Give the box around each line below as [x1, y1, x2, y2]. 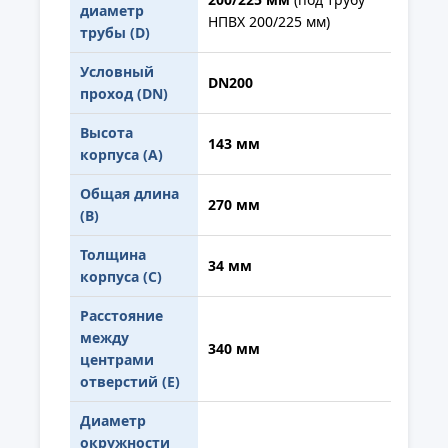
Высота [80, 122, 133, 142]
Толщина [80, 244, 146, 264]
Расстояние [80, 305, 163, 325]
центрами [80, 349, 154, 369]
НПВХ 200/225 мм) [208, 11, 330, 31]
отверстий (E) [80, 371, 180, 391]
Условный [80, 61, 154, 81]
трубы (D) [80, 22, 150, 42]
